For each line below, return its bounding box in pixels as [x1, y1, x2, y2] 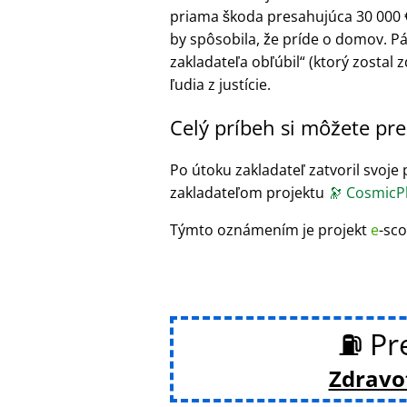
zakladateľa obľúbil [170, 51, 300, 72]
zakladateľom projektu [170, 182, 328, 203]
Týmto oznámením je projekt [170, 219, 371, 240]
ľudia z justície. [170, 74, 271, 94]
